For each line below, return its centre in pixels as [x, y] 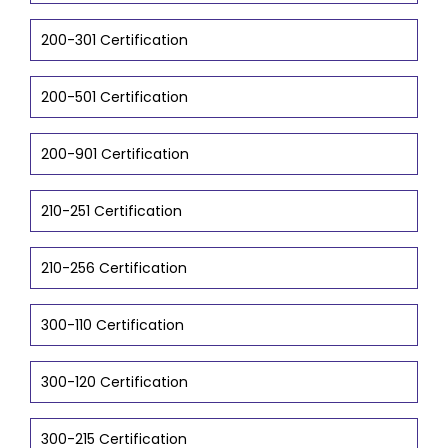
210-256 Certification [114, 268]
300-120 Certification [114, 382]
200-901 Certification [115, 154]
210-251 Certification [111, 211]
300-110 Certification [112, 325]
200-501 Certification [114, 97]
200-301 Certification [114, 40]
